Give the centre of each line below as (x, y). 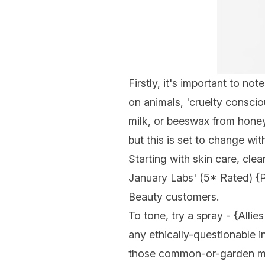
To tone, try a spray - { (183, 216)
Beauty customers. (174, 197)
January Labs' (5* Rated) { (194, 178)
